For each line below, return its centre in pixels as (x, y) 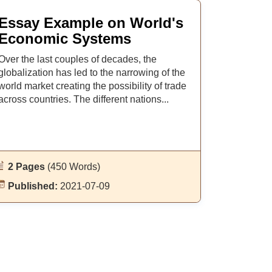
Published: (34, 186)
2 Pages (27, 167)
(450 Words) (73, 167)
